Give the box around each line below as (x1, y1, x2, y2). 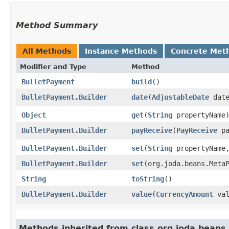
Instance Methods (85, 47, 157, 55)
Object (21, 110, 46, 119)
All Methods (22, 47, 71, 55)
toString (131, 174, 164, 183)
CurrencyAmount (156, 190, 213, 198)
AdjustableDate (152, 93, 209, 101)
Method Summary (16, 20, 98, 30)
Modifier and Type (20, 62, 86, 71)
